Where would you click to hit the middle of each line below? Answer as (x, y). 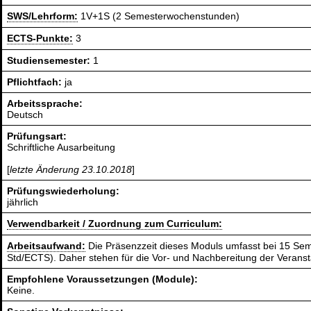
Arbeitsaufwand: (47, 246)
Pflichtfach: (36, 82)
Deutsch (25, 115)
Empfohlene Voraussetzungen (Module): (103, 279)
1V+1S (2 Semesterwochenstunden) (159, 16)
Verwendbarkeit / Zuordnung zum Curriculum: (115, 224)
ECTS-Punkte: (40, 39)
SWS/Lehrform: (43, 16)
